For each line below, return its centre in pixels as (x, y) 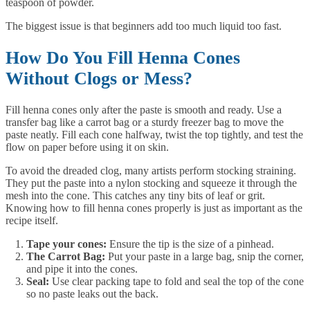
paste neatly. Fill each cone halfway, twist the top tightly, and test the (154, 135)
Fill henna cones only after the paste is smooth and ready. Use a (144, 110)
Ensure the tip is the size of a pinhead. (190, 244)
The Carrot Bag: (66, 257)
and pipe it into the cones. (82, 269)
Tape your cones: (66, 244)
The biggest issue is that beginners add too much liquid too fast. (144, 26)
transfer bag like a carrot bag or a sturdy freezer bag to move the (145, 122)
